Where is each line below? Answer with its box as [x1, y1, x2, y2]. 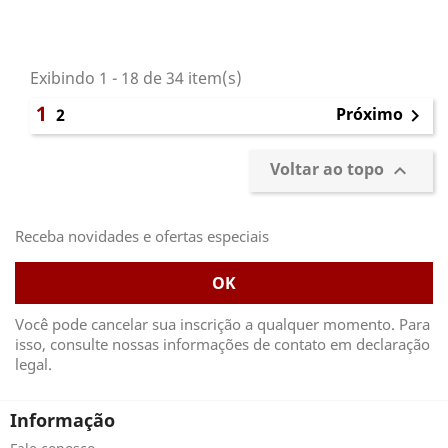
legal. [15, 354, 52, 374]
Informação [10, 408, 115, 432]
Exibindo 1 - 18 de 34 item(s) [30, 67, 242, 89]
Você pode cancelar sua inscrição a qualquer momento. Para [15, 314, 430, 334]
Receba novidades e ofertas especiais [15, 226, 269, 246]
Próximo [336, 103, 403, 126]
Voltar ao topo [270, 158, 388, 181]
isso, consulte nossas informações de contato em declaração [15, 334, 430, 354]
